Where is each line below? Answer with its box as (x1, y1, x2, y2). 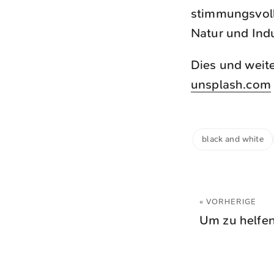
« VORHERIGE (199, 197, 256, 206)
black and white (202, 134, 264, 144)
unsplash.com (191, 77, 271, 92)
